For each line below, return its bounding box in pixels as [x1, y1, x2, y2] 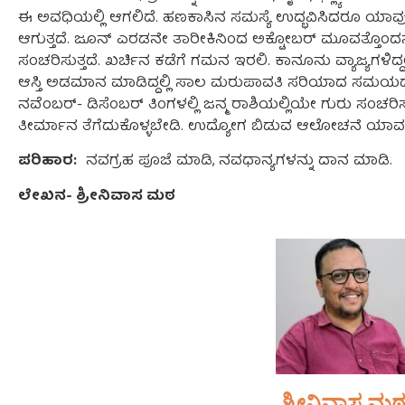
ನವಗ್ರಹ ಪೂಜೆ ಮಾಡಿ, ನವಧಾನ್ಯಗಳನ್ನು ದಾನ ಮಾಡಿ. [86, 149, 392, 175]
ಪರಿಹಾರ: [18, 149, 77, 175]
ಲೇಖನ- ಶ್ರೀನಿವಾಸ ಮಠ [18, 184, 175, 210]
